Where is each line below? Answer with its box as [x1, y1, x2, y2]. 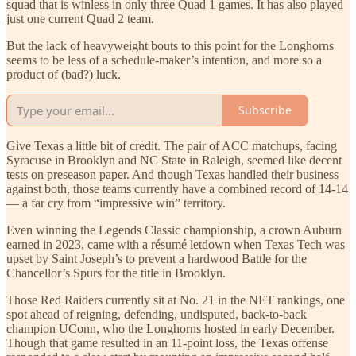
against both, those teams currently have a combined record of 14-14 [6, 181, 348, 195]
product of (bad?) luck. [6, 67, 121, 81]
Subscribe [238, 103, 292, 118]
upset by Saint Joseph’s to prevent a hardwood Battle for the [6, 251, 307, 265]
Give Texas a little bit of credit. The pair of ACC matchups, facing [6, 138, 337, 153]
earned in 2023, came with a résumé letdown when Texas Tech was [6, 237, 345, 251]
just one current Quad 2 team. [6, 11, 154, 25]
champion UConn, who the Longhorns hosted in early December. [6, 321, 335, 335]
